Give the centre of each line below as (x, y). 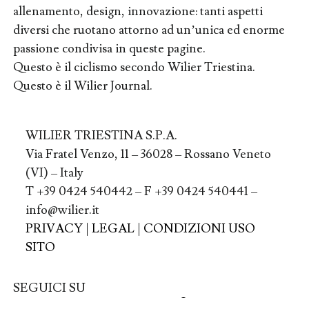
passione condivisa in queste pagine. (109, 49)
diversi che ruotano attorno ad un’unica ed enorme (149, 30)
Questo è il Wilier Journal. (82, 86)
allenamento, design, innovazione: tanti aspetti (138, 12)
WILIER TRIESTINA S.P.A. (101, 136)
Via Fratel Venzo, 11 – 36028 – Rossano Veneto (148, 154)
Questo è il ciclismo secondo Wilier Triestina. (134, 68)
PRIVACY (54, 229)
